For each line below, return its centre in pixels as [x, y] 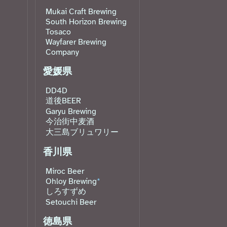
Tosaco [58, 32]
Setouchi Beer [71, 202]
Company [62, 52]
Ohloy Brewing [71, 182]
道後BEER [63, 101]
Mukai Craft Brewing [81, 12]
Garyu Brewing [71, 112]
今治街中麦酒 [70, 122]
